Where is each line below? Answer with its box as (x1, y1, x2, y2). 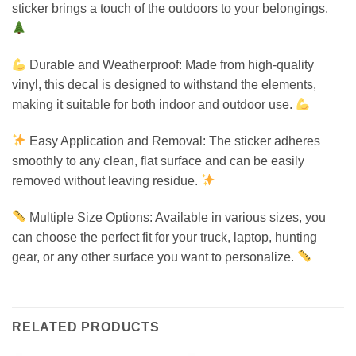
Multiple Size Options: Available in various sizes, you (26, 210, 327, 224)
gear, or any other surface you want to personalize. (12, 250, 297, 264)
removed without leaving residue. (12, 173, 201, 188)
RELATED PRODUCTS (12, 320, 160, 335)
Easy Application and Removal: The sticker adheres (26, 133, 321, 148)
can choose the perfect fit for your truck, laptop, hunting (12, 230, 317, 244)
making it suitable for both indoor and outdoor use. (12, 97, 296, 111)
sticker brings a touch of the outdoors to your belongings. (12, 2, 328, 16)
